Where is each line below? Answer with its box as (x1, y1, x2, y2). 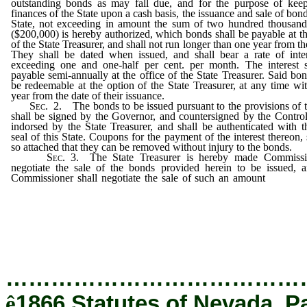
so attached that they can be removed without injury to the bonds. (10, 140, 292, 153)
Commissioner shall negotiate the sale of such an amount (10, 171, 270, 184)
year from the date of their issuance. (10, 89, 164, 101)
